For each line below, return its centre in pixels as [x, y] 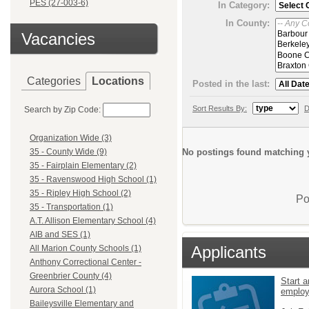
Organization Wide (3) [71, 138]
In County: [248, 23]
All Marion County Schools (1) [86, 249]
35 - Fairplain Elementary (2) [83, 166]
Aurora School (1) [63, 290]
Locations [118, 81]
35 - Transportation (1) [71, 207]
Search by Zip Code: [62, 110]
